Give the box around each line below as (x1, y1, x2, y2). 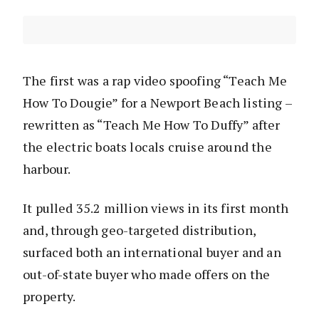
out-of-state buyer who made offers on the (23, 265, 271, 283)
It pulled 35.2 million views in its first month (23, 199, 289, 216)
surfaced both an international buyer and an (23, 243, 281, 261)
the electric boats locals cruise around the (23, 137, 272, 155)
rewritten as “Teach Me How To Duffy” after (23, 115, 281, 133)
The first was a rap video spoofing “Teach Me (23, 71, 287, 89)
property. (23, 287, 76, 305)
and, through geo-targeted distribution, (23, 221, 256, 239)
